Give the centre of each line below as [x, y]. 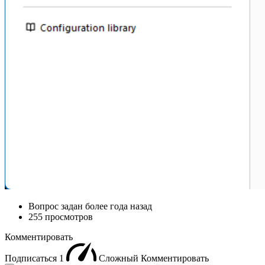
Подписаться [32, 258]
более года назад [119, 206]
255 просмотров [61, 217]
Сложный [120, 258]
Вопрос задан [57, 206]
